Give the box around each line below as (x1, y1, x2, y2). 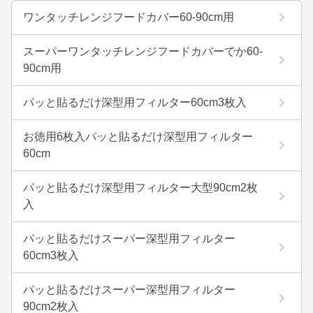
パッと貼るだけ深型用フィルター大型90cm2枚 (23, 182, 258, 194)
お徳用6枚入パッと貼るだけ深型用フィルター (23, 131, 253, 143)
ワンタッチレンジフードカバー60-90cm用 (23, 11, 234, 23)
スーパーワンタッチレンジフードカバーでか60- (23, 45, 263, 57)
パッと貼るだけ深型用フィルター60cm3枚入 (23, 96, 247, 108)
